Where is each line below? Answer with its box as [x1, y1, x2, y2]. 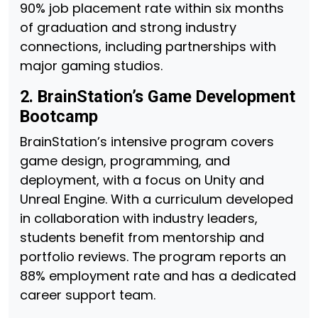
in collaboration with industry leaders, [20, 209, 258, 227]
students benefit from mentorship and [20, 229, 264, 246]
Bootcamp [20, 106, 98, 126]
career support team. [20, 286, 155, 304]
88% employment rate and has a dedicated [20, 267, 296, 285]
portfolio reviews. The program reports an [20, 248, 286, 265]
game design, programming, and [20, 152, 230, 170]
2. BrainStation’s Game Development [20, 87, 295, 106]
